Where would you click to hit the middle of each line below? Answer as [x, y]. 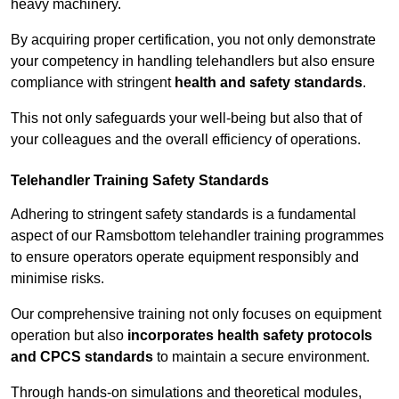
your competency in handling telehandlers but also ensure [193, 61]
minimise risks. [57, 279]
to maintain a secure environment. [261, 357]
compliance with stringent [93, 83]
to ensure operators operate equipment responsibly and [185, 257]
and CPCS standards [82, 357]
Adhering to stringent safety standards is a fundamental [183, 215]
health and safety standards [269, 83]
